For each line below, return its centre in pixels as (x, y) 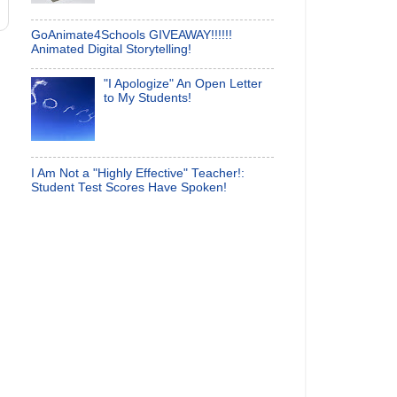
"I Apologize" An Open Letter (183, 83)
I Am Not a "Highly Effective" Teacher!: (138, 173)
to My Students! (148, 97)
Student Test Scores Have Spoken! (129, 187)
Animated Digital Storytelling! (111, 50)
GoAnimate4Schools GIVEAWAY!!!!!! (132, 35)
